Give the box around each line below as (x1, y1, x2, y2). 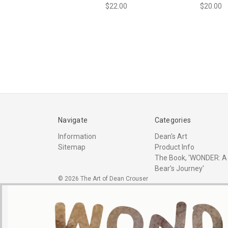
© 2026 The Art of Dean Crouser (58, 175, 148, 183)
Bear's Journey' (154, 164, 204, 173)
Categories (154, 116, 191, 125)
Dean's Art (154, 132, 187, 141)
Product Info (154, 143, 194, 152)
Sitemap (58, 143, 85, 152)
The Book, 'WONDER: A (154, 154, 227, 162)
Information (58, 132, 96, 141)
